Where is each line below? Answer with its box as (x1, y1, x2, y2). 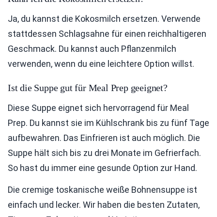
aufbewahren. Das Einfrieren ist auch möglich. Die (8, 133, 200, 143)
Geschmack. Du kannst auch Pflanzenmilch (8, 44, 176, 54)
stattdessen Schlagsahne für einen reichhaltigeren (8, 29, 206, 39)
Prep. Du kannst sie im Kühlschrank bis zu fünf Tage (8, 118, 209, 128)
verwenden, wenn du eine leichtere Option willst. (8, 59, 194, 69)
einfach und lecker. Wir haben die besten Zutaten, (8, 200, 200, 210)
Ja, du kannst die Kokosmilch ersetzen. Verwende (8, 14, 201, 24)
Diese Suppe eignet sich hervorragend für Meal (8, 103, 189, 113)
